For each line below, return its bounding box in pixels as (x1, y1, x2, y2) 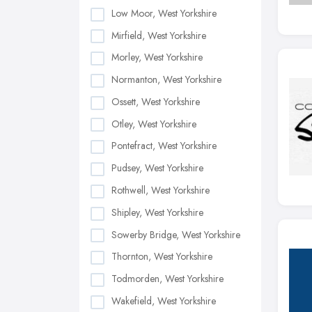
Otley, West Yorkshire (111, 116, 196, 131)
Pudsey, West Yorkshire (111, 161, 203, 175)
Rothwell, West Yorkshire (111, 183, 210, 197)
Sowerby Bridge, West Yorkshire (111, 227, 240, 242)
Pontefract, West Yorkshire (111, 139, 217, 153)
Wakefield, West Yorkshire (111, 293, 216, 308)
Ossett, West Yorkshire (111, 94, 200, 109)
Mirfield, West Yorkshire (111, 28, 206, 42)
